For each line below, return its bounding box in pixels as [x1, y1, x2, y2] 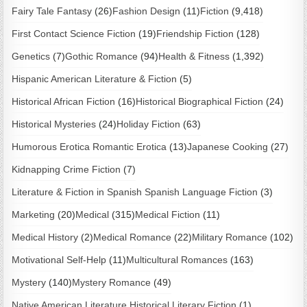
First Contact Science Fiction [12, 28, 136, 40]
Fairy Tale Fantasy [12, 5, 93, 17]
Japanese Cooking [187, 141, 269, 153]
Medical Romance [93, 232, 172, 243]
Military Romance [192, 232, 268, 243]
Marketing [12, 209, 56, 221]
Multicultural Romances [126, 254, 228, 266]
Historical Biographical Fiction [136, 96, 264, 108]
